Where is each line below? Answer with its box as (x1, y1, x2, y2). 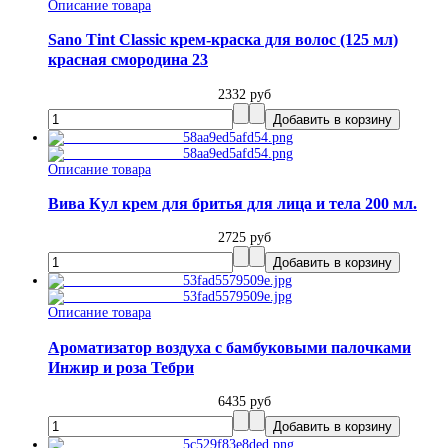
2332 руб (217, 86, 271, 102)
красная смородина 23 (48, 50, 208, 70)
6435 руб (217, 394, 271, 409)
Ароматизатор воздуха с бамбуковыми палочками (48, 337, 411, 357)
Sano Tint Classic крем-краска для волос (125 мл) (48, 30, 398, 50)
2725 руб (217, 230, 271, 246)
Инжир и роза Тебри (48, 357, 194, 377)
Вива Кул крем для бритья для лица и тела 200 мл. (48, 193, 417, 213)
